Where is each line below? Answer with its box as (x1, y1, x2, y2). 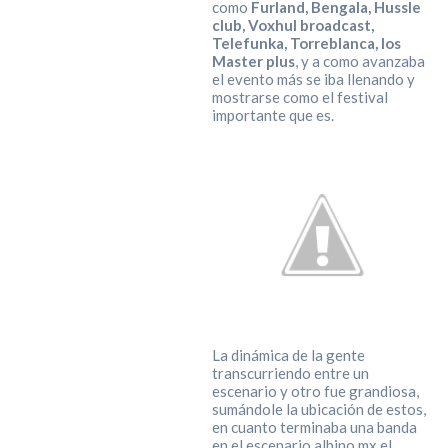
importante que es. (211, 106, 334, 125)
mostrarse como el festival (211, 88, 388, 107)
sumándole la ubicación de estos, (211, 400, 426, 419)
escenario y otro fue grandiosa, (211, 382, 419, 401)
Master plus (211, 52, 295, 71)
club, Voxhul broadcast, (211, 16, 374, 35)
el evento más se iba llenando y (211, 70, 415, 89)
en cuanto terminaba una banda (211, 418, 417, 437)
